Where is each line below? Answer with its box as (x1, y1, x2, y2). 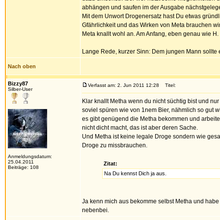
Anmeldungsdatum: (8, 154, 52, 159)
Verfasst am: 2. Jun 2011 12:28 (88, 82, 159, 88)
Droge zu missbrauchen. (82, 142, 147, 149)
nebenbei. (82, 207, 109, 214)
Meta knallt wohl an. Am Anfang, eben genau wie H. (82, 30, 219, 37)
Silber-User (8, 86, 32, 92)
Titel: (161, 82, 176, 88)
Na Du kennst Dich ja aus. (104, 170, 166, 176)
